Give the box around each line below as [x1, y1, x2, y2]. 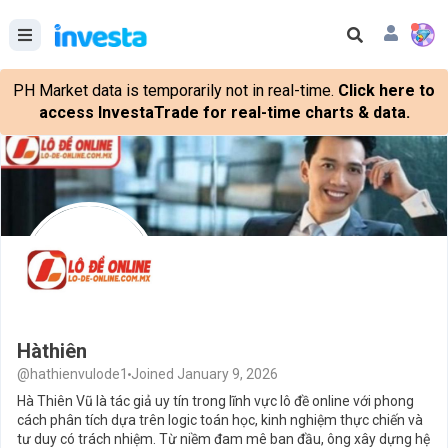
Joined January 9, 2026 [131, 366, 278, 382]
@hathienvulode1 [17, 366, 128, 382]
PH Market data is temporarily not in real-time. [13, 81, 334, 100]
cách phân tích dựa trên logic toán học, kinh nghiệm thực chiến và [17, 412, 423, 428]
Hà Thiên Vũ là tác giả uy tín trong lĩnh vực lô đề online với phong [17, 393, 414, 409]
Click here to [338, 81, 435, 100]
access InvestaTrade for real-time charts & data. [38, 103, 410, 122]
